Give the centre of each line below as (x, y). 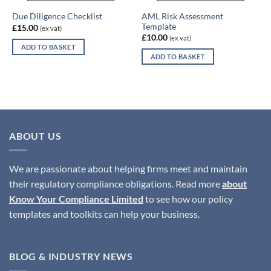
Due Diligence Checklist (57, 17)
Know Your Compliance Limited (76, 199)
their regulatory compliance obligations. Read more (116, 184)
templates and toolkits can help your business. (104, 214)
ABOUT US (35, 135)
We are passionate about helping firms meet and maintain (128, 169)
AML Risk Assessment (182, 16)
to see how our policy (188, 199)
